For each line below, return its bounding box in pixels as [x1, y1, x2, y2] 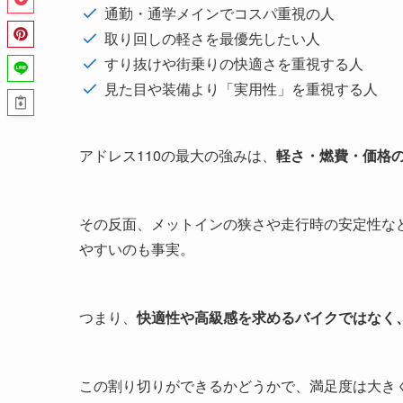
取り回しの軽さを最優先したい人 [104, 28, 320, 49]
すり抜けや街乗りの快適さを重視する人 [104, 53, 363, 75]
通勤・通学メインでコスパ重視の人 [104, 3, 335, 24]
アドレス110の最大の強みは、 [79, 145, 276, 166]
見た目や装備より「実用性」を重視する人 [104, 78, 378, 100]
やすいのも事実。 [79, 238, 194, 260]
